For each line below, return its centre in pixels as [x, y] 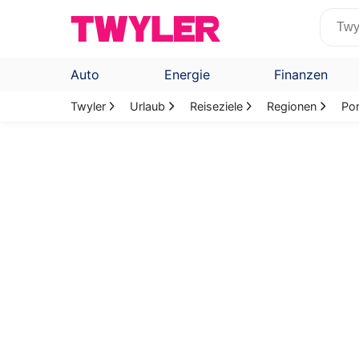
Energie [187, 75]
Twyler [88, 106]
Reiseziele [216, 106]
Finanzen [301, 75]
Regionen [292, 106]
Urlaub [148, 106]
